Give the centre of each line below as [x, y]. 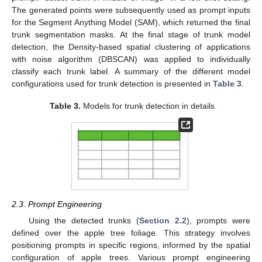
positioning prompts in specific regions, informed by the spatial [131, 245]
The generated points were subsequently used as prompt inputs [131, 10]
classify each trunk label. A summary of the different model [131, 72]
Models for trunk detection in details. [149, 106]
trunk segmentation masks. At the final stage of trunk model [131, 35]
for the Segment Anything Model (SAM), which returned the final [131, 23]
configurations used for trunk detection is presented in [112, 84]
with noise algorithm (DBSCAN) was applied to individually [131, 59]
